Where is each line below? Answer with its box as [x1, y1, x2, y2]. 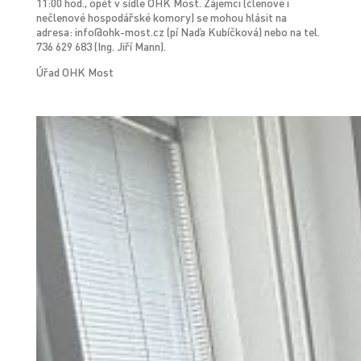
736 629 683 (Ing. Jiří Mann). [35, 39, 166, 54]
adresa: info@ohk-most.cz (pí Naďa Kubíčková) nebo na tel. [35, 24, 320, 39]
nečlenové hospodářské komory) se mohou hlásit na [35, 10, 287, 25]
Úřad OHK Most [35, 64, 114, 80]
